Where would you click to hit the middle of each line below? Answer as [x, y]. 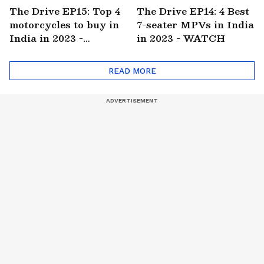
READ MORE [132, 70]
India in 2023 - [46, 38]
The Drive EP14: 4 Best [193, 11]
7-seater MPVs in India [195, 24]
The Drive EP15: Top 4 [65, 11]
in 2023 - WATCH [181, 38]
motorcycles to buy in [64, 24]
